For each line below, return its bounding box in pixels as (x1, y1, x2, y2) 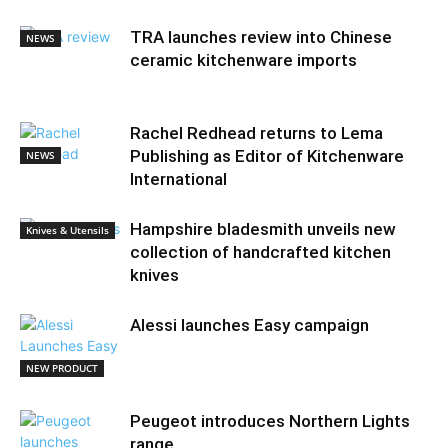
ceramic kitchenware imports (130, 49, 357, 70)
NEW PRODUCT (26, 360, 98, 375)
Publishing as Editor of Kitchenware (130, 145, 404, 166)
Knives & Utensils (26, 222, 109, 237)
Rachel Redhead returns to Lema (130, 122, 383, 143)
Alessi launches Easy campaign (130, 314, 369, 335)
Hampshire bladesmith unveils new (130, 218, 396, 239)
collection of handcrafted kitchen (130, 241, 391, 262)
